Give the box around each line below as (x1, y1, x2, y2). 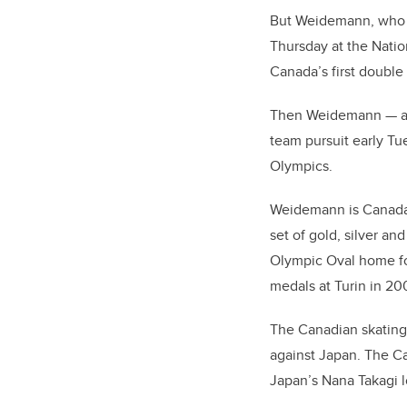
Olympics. (270, 155, 333, 177)
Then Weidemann (270, 104, 382, 126)
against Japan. (270, 344, 364, 366)
